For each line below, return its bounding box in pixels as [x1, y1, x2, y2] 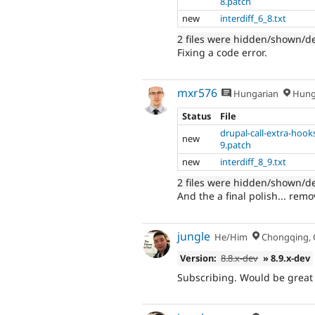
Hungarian [231, 87, 279, 101]
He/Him [214, 231, 248, 244]
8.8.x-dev [221, 252, 259, 265]
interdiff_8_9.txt [220, 155, 287, 169]
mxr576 [177, 85, 217, 101]
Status [182, 110, 212, 123]
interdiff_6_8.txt [220, 12, 287, 25]
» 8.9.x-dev [263, 252, 311, 265]
